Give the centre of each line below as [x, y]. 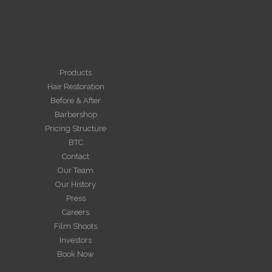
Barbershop [76, 115]
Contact [76, 157]
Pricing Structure [76, 129]
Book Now [76, 254]
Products [76, 73]
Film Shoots [76, 226]
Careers [76, 212]
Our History [76, 185]
